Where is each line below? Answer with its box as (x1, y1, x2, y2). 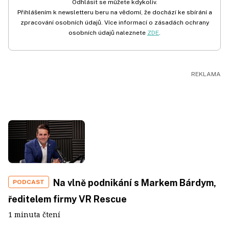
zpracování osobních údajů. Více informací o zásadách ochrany (20, 18, 209, 26)
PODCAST (13, 178, 44, 186)
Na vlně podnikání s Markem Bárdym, (53, 177, 216, 189)
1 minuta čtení (8, 210, 60, 220)
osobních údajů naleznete (68, 29, 147, 36)
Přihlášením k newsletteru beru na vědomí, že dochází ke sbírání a (17, 8, 212, 16)
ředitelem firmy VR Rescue (8, 194, 127, 205)
